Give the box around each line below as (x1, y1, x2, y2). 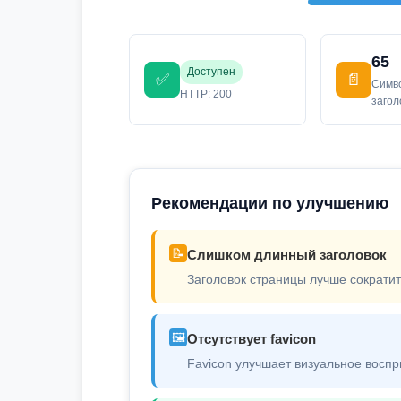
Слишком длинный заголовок (187, 247, 387, 262)
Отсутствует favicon (187, 331, 316, 346)
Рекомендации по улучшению (151, 194, 388, 212)
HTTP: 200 (180, 87, 232, 100)
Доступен (187, 64, 235, 78)
